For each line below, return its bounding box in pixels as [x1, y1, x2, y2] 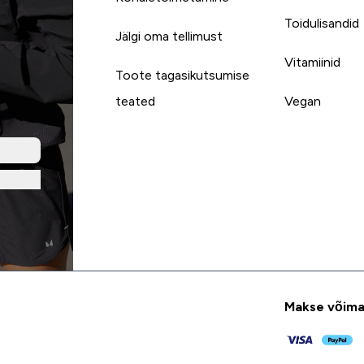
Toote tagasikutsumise [115, 67, 249, 82]
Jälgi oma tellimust [115, 28, 223, 43]
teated [115, 93, 155, 108]
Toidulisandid [284, 15, 359, 30]
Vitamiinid [284, 54, 340, 69]
